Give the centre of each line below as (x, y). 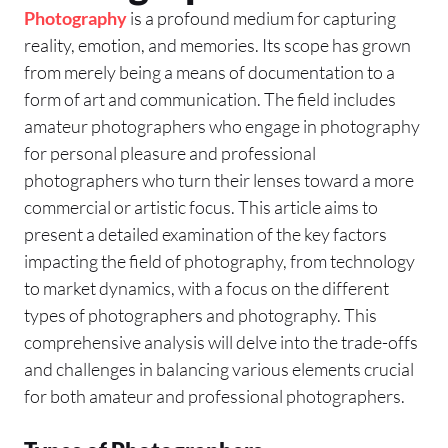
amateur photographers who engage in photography (222, 125)
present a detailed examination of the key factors (205, 233)
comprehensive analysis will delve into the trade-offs (221, 341)
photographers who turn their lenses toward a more (219, 179)
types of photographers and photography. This (200, 314)
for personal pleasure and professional (170, 152)
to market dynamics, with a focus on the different (206, 287)
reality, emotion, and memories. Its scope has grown (217, 44)
